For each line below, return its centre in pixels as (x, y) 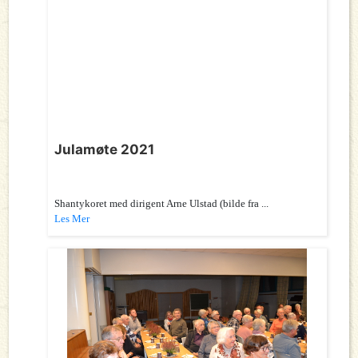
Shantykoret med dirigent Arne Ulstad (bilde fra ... (162, 203)
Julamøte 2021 (105, 149)
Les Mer (72, 218)
